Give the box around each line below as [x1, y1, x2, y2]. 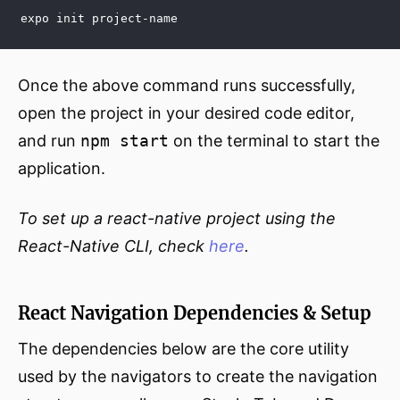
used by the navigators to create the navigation [18, 367, 378, 386]
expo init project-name [21, 12, 178, 25]
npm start [80, 131, 169, 150]
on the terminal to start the [169, 131, 379, 150]
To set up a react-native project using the [18, 209, 336, 228]
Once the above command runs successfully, [18, 76, 355, 95]
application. [18, 159, 105, 178]
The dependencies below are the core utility [18, 339, 349, 358]
